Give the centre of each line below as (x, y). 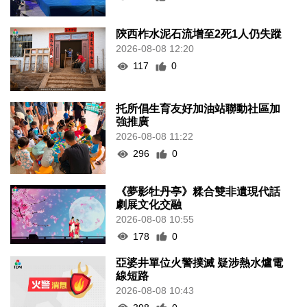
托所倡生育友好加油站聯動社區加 (198, 109)
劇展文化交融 (149, 204)
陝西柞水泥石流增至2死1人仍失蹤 (199, 34)
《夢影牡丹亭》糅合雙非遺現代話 (198, 191)
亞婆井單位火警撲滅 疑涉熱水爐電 (200, 262)
